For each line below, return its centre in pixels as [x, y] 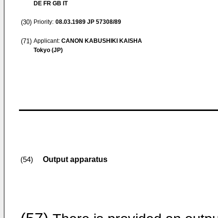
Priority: [44, 22]
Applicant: [47, 41]
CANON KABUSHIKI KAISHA [102, 41]
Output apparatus [75, 159]
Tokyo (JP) [48, 50]
